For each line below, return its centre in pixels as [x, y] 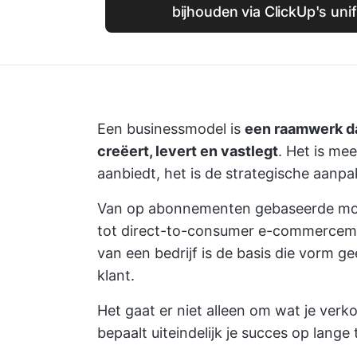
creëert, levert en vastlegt [188, 151]
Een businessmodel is [171, 129]
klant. [116, 275]
